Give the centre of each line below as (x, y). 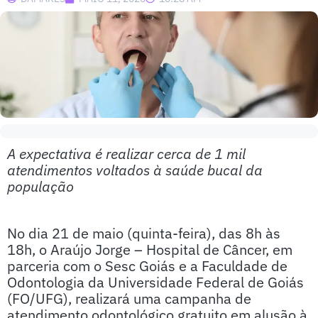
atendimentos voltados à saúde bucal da (135, 170)
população (40, 186)
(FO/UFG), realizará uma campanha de (129, 298)
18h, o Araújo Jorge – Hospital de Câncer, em (150, 250)
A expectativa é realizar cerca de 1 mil (126, 154)
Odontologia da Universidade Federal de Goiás (155, 282)
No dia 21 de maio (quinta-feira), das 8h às (144, 233)
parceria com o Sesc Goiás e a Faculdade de (147, 266)
